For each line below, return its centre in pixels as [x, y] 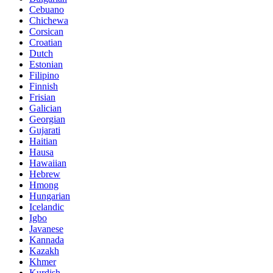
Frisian [42, 97]
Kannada [47, 239]
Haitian [43, 141]
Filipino [44, 75]
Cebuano [47, 9]
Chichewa [49, 20]
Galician [45, 108]
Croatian [46, 42]
